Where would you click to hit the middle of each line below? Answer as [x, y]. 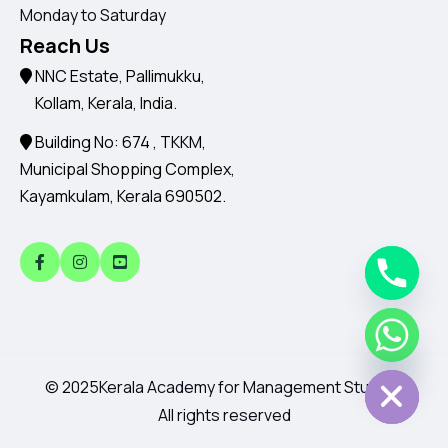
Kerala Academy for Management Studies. [251, 386]
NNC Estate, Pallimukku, [118, 75]
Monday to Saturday [93, 14]
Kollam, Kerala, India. [98, 102]
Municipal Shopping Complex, [127, 168]
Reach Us [65, 45]
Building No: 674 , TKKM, [119, 141]
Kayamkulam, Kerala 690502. [123, 195]
